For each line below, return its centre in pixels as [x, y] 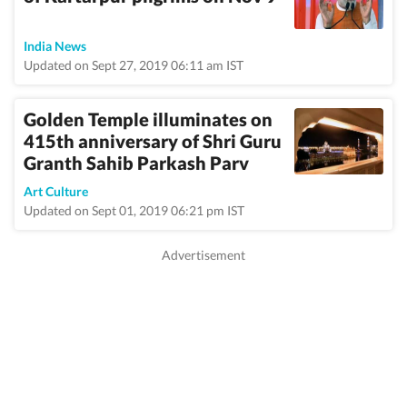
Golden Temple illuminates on [148, 119]
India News [55, 46]
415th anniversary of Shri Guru [153, 141]
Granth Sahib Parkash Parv [136, 163]
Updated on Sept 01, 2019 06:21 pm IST [134, 210]
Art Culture [56, 191]
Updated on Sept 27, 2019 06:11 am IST [134, 65]
